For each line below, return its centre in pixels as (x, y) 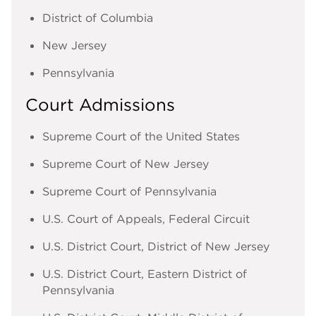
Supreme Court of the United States (141, 136)
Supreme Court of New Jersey (126, 164)
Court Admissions (100, 105)
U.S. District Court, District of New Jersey (156, 247)
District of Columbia (98, 17)
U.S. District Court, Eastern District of (145, 274)
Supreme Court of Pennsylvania (129, 192)
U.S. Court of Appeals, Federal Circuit (146, 219)
